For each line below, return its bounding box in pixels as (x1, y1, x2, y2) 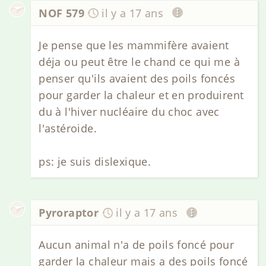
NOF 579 (39, 5, 85, 20)
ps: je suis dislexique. (39, 154, 151, 169)
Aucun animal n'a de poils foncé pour (39, 237, 235, 252)
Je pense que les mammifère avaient (39, 37, 229, 52)
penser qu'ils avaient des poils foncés (39, 71, 235, 85)
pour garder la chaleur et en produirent (39, 87, 244, 102)
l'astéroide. (39, 121, 97, 135)
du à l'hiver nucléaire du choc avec (39, 104, 220, 119)
